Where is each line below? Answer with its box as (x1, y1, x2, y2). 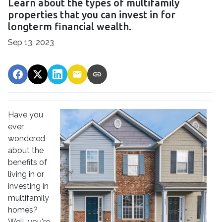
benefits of (8, 157, 47, 167)
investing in (8, 181, 49, 191)
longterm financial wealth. (8, 20, 131, 32)
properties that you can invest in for (8, 8, 175, 20)
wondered (8, 133, 45, 143)
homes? (8, 205, 38, 215)
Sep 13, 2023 (8, 37, 54, 47)
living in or (8, 169, 44, 179)
